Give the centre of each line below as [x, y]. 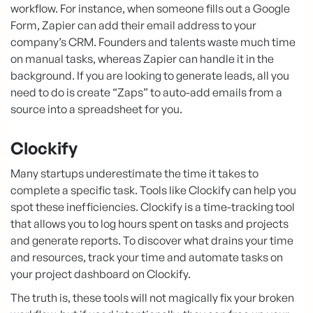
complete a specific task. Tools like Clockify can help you [153, 190]
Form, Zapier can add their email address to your [133, 25]
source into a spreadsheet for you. [96, 109]
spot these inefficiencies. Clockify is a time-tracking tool [153, 206]
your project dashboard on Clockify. [101, 274]
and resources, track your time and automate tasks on [147, 257]
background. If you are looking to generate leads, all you [150, 75]
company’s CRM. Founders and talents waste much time [153, 42]
